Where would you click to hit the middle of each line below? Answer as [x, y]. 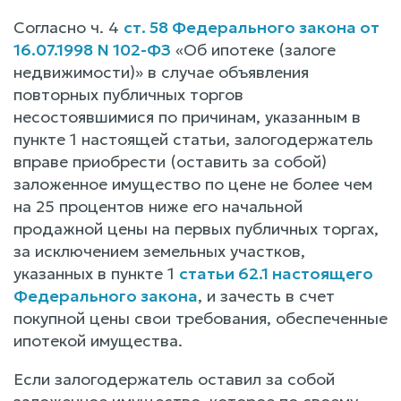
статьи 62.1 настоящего [276, 273]
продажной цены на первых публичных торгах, [196, 228]
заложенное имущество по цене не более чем [193, 183]
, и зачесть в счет [266, 295]
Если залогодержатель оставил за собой [174, 379]
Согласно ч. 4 [68, 27]
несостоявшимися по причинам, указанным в [187, 116]
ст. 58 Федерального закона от [252, 27]
